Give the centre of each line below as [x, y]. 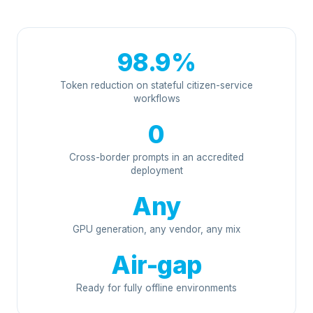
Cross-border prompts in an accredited [156, 157]
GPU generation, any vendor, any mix [156, 229]
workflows [156, 99]
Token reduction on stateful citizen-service [156, 85]
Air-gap [156, 265]
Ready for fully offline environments [156, 288]
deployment [156, 170]
